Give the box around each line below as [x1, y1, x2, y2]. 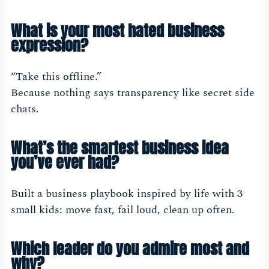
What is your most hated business [11, 19, 224, 43]
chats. [11, 101, 39, 118]
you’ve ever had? [11, 150, 119, 175]
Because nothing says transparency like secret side [11, 85, 255, 101]
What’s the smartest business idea [11, 136, 229, 160]
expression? [11, 33, 88, 58]
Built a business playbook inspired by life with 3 [11, 186, 243, 202]
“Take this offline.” [11, 68, 101, 85]
